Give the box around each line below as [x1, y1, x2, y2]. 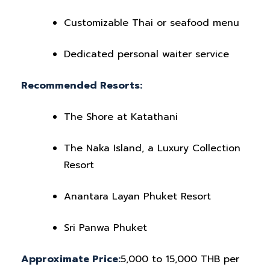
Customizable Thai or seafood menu [64, 16, 239, 30]
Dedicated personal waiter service [64, 47, 229, 61]
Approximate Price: [21, 252, 121, 266]
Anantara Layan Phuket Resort [64, 189, 211, 204]
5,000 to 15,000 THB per [121, 252, 239, 266]
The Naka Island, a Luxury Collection [64, 141, 240, 155]
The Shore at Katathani [64, 110, 178, 124]
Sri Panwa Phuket [64, 221, 147, 235]
